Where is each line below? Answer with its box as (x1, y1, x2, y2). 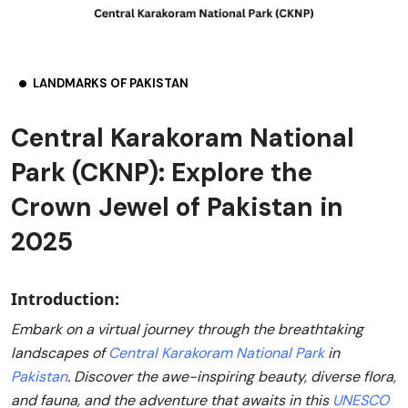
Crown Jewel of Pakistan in (11, 190, 343, 224)
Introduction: (11, 288, 119, 310)
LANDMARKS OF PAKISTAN (33, 76, 189, 91)
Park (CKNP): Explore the (11, 156, 312, 189)
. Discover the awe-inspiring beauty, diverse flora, (67, 367, 396, 386)
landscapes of (11, 343, 108, 362)
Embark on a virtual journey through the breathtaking (11, 320, 363, 339)
